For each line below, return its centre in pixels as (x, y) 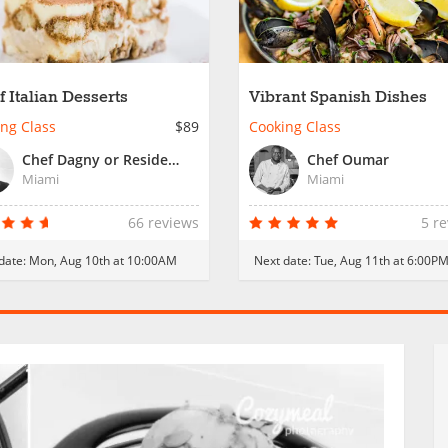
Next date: (284, 260)
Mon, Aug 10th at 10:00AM (103, 260)
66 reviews (163, 222)
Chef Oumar (348, 159)
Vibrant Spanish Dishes (338, 97)
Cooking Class (295, 126)
